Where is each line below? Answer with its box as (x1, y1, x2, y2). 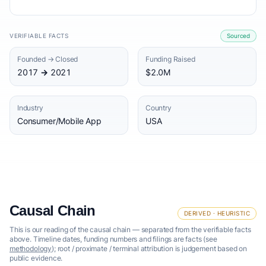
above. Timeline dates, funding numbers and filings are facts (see (9, 235, 217, 243)
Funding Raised (145, 55, 195, 64)
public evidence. (9, 254, 63, 262)
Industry (17, 103, 43, 112)
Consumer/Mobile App (17, 116, 102, 126)
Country (145, 103, 172, 112)
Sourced (227, 32, 250, 39)
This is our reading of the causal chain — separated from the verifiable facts (9, 225, 251, 234)
